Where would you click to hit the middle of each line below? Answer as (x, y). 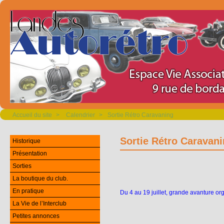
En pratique (28, 191)
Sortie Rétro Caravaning (140, 115)
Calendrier (80, 115)
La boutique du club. (40, 178)
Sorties (22, 166)
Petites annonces (36, 216)
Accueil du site (32, 115)
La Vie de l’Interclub (39, 203)
